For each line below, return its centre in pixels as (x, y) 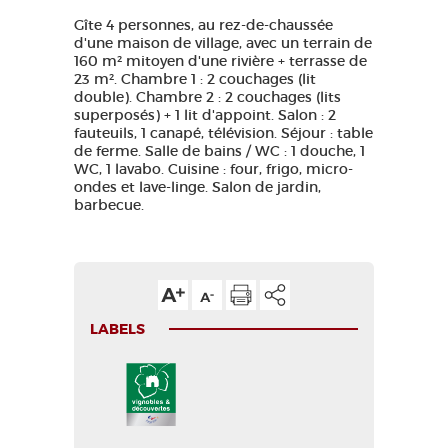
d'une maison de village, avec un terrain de (223, 43)
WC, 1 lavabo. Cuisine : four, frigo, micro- (213, 169)
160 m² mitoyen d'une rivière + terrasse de (220, 61)
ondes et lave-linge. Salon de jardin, (197, 187)
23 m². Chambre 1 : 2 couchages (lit (195, 79)
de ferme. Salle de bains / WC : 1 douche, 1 (219, 151)
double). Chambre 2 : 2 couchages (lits (207, 97)
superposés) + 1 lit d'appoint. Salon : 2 (205, 115)
